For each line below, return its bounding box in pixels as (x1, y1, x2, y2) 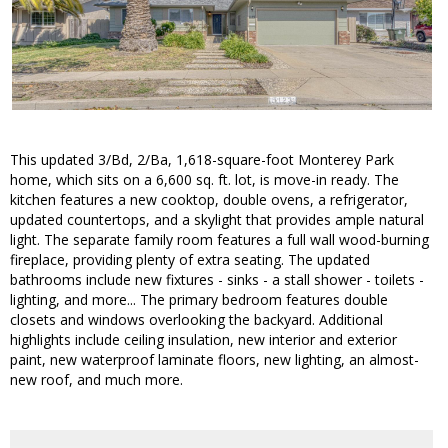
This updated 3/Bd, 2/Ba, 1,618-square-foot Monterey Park (10, 150, 394, 170)
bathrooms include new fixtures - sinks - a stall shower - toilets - (10, 270, 424, 290)
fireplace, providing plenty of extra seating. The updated (10, 250, 370, 270)
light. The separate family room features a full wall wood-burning (10, 230, 429, 250)
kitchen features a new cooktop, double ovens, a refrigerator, (10, 190, 408, 210)
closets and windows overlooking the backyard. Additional (10, 310, 383, 330)
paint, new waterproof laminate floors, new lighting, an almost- (10, 350, 419, 370)
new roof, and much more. (10, 370, 183, 390)
